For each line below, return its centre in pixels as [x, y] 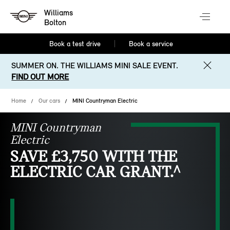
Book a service [151, 44]
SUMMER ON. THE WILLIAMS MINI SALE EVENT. [95, 65]
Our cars [50, 101]
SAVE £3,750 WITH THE [94, 157]
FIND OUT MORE [40, 77]
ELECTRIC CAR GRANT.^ [95, 172]
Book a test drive [75, 44]
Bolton [55, 23]
